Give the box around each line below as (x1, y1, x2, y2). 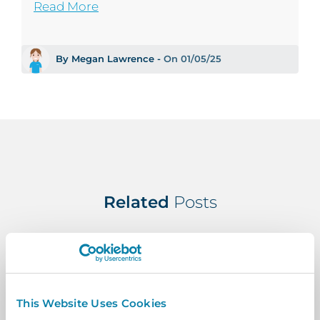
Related (103, 191, 174, 212)
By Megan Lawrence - (56, 54, 164, 65)
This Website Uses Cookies (16, 296, 167, 310)
